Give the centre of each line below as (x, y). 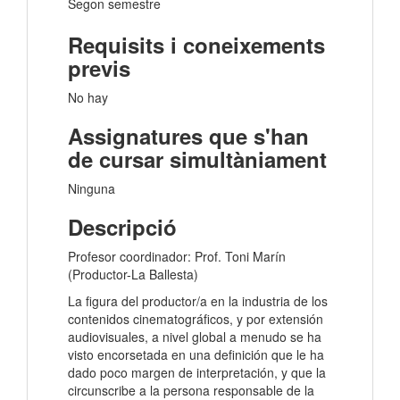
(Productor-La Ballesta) (133, 275)
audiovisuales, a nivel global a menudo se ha (195, 337)
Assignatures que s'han (188, 136)
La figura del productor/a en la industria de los (198, 301)
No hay (88, 98)
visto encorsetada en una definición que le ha (196, 355)
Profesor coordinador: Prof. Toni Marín (177, 257)
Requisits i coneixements (196, 45)
